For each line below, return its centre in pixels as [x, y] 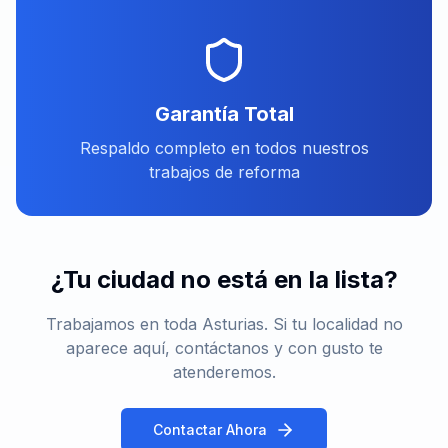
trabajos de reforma [224, 172]
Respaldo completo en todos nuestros [224, 148]
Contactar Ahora [210, 429]
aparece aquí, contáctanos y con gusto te [224, 348]
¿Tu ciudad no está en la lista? [224, 279]
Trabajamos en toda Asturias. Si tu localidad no [224, 324]
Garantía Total [224, 114]
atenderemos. [224, 372]
